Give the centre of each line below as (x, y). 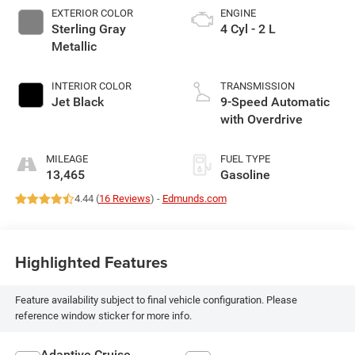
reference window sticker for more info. (103, 316)
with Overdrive (261, 120)
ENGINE (238, 13)
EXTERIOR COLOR (92, 13)
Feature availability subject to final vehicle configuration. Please (156, 300)
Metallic (74, 47)
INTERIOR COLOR (91, 86)
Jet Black (77, 102)
